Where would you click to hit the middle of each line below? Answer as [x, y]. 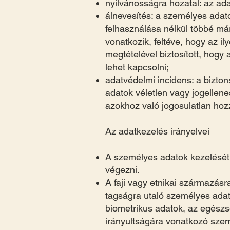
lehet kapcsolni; [137, 67]
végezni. [122, 170]
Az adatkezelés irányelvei [157, 131]
